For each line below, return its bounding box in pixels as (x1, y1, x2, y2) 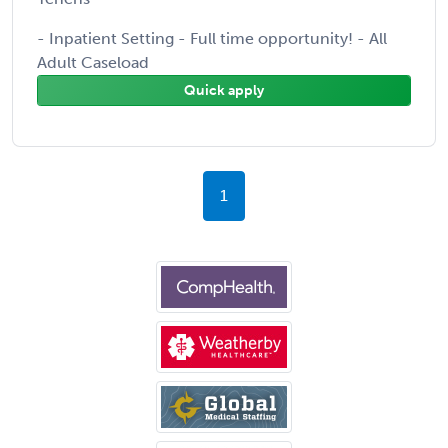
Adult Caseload (37, 52, 149, 72)
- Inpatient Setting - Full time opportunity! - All (37, 28, 387, 48)
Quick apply (184, 81, 264, 99)
